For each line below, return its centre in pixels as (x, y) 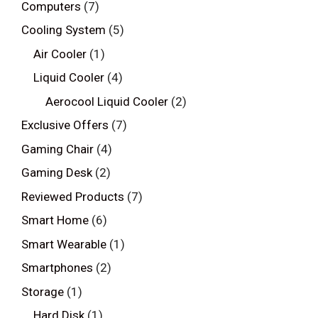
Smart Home (55, 220)
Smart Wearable (64, 244)
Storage (43, 291)
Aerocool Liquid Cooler (107, 101)
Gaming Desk (57, 173)
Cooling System (64, 30)
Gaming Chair (57, 149)
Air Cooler (60, 54)
